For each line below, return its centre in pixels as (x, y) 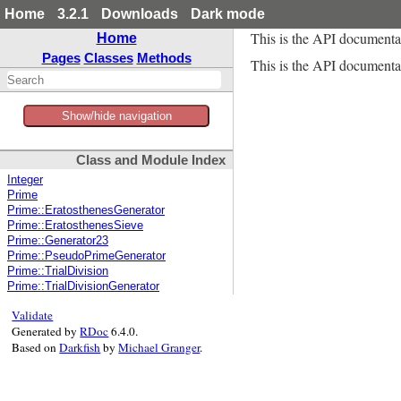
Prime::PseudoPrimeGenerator (86, 256)
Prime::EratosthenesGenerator (86, 211)
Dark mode (228, 14)
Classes (108, 58)
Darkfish (80, 348)
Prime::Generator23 (58, 241)
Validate (33, 316)
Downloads (140, 14)
